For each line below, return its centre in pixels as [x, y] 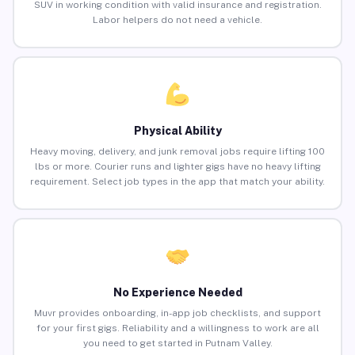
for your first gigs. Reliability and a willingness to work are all [177, 328]
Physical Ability [177, 131]
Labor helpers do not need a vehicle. [177, 20]
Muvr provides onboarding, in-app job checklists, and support [177, 313]
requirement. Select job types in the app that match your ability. [177, 182]
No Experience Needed [177, 293]
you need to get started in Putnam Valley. [177, 344]
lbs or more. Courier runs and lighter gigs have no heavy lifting [177, 167]
